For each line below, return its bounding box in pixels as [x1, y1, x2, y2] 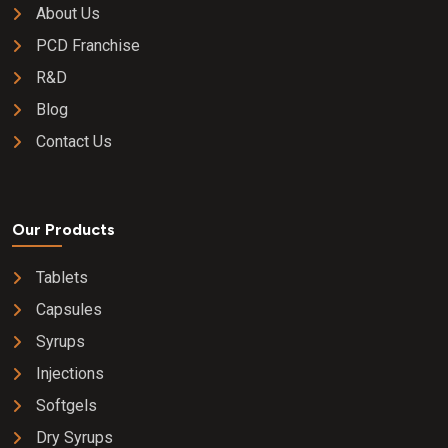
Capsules [36, 299, 102, 319]
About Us [36, 3, 100, 23]
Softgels [36, 395, 97, 415]
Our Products [12, 219, 115, 239]
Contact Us [36, 131, 112, 151]
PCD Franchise [36, 35, 140, 55]
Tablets [36, 267, 88, 287]
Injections [36, 363, 104, 383]
